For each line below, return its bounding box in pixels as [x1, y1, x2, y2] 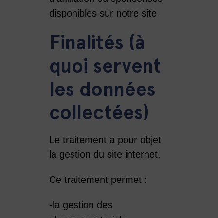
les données [49, 77, 156, 101]
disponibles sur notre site [49, 7, 157, 18]
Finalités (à [49, 30, 145, 54]
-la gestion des [49, 199, 112, 210]
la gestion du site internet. [49, 148, 161, 160]
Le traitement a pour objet [49, 134, 161, 145]
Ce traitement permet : [49, 174, 147, 185]
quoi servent [49, 54, 161, 78]
